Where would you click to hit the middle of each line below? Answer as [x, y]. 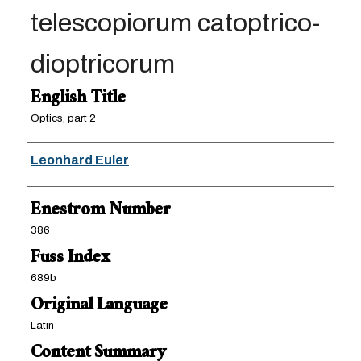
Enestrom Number [100, 211]
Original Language [99, 306]
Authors [58, 158]
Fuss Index [70, 259]
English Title [78, 99]
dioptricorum [102, 64]
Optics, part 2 [63, 118]
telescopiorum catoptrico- [175, 23]
